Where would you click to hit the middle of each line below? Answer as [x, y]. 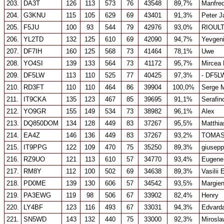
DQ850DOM [41, 123]
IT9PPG [35, 147]
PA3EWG [37, 195]
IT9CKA [35, 99]
